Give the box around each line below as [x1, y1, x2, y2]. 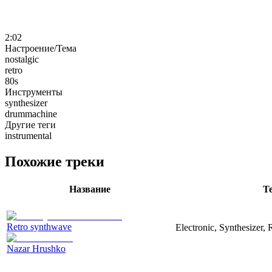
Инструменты [5, 86, 63, 97]
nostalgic [5, 53, 39, 64]
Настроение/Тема [5, 42, 76, 53]
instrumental [5, 130, 52, 141]
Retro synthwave [7, 221, 72, 232]
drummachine [5, 108, 57, 119]
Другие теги [5, 119, 56, 130]
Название [69, 183, 110, 194]
